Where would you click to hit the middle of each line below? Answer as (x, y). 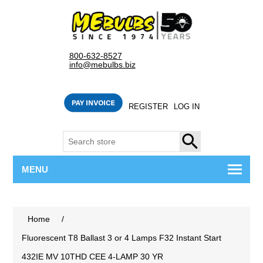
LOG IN (186, 107)
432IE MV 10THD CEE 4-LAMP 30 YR (93, 257)
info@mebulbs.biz (102, 65)
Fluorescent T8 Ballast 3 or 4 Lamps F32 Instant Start (122, 238)
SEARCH (197, 142)
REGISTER (148, 107)
